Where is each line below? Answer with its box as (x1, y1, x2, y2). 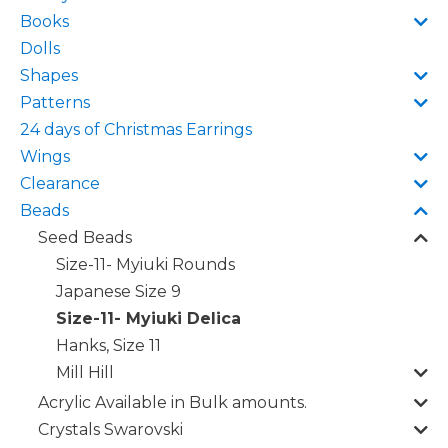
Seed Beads (38, 228, 132, 247)
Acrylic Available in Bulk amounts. (38, 393, 307, 412)
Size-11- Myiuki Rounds (56, 255, 235, 274)
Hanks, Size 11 (56, 336, 161, 355)
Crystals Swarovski (38, 420, 183, 439)
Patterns (20, 93, 90, 112)
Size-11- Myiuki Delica (56, 309, 241, 328)
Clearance (20, 174, 100, 193)
